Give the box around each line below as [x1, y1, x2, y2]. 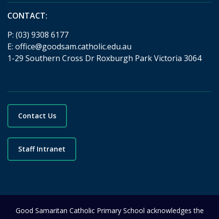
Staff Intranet [18, 144, 66, 153]
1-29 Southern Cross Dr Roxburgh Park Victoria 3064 [7, 53, 201, 64]
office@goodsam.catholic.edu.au [15, 41, 131, 52]
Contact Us [18, 111, 56, 120]
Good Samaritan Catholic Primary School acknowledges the [15, 206, 204, 215]
